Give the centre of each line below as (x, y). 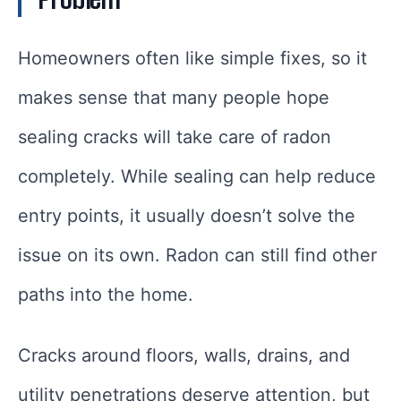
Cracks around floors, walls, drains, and (184, 356)
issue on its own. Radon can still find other (197, 256)
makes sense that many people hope (174, 98)
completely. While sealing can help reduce (197, 177)
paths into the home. (106, 295)
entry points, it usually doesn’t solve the (187, 216)
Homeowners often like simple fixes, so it (192, 59)
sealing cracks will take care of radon (175, 137)
